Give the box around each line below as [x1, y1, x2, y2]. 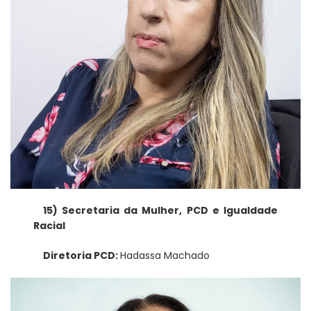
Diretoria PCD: [43, 249, 121, 263]
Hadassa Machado [120, 249, 210, 263]
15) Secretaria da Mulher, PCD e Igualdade [43, 203, 278, 218]
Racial [33, 219, 66, 233]
